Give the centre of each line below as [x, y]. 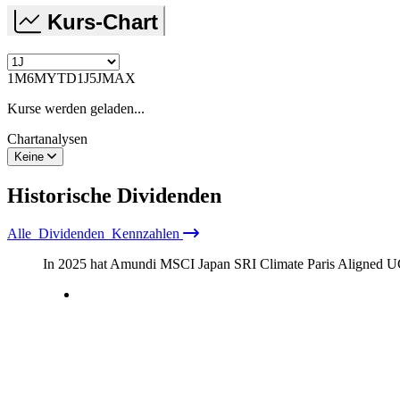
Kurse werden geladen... [76, 108]
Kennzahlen [144, 233]
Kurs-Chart [103, 21]
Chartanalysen [47, 138]
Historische [62, 195]
